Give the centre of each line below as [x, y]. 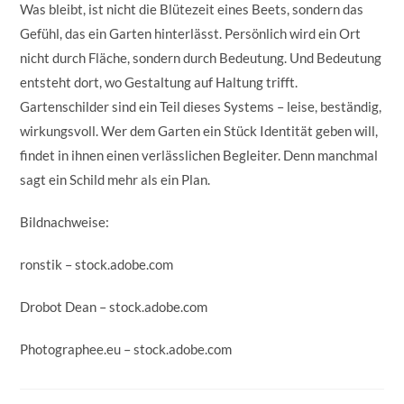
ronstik [41, 264]
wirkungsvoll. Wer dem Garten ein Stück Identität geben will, [199, 130]
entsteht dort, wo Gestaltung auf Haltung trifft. [159, 82]
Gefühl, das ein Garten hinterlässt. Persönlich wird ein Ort [191, 33]
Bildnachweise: [65, 221]
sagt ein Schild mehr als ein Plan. [115, 179]
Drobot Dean [59, 306]
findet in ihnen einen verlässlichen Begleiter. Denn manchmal [199, 155]
